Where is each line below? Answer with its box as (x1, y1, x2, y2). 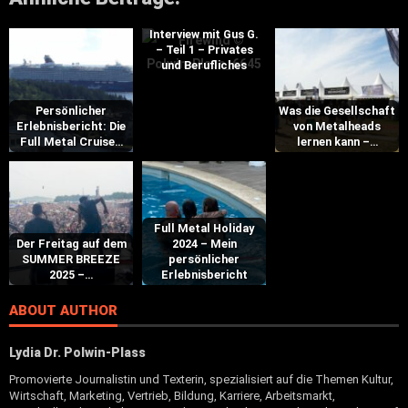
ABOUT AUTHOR (9, 301, 117, 319)
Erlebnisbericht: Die (16, 118, 126, 133)
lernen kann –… (296, 134, 378, 148)
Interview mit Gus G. (149, 26, 259, 41)
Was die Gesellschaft (279, 103, 395, 117)
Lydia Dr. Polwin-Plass (9, 344, 146, 360)
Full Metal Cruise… (19, 134, 123, 148)
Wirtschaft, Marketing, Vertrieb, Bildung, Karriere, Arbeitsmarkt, (9, 388, 335, 403)
